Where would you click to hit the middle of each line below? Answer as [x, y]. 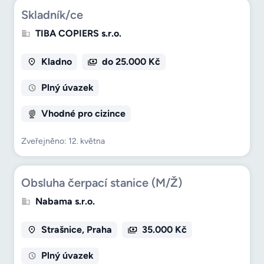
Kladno [56, 62]
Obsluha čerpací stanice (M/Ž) [102, 183]
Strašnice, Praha [76, 230]
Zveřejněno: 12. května [63, 141]
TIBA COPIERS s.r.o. [78, 34]
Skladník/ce [52, 15]
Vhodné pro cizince [83, 114]
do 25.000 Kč [131, 62]
